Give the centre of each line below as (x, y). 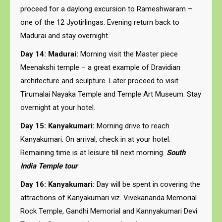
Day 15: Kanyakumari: (58, 126)
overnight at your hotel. (58, 108)
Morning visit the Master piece (129, 54)
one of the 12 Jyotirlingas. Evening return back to (100, 22)
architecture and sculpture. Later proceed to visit (99, 81)
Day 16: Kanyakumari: (57, 184)
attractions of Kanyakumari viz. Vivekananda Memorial (109, 198)
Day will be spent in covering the (147, 184)
